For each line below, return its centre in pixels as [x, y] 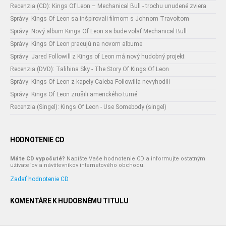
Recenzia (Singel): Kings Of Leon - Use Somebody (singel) [88, 107]
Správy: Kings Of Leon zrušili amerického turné [74, 94]
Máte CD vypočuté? [38, 159]
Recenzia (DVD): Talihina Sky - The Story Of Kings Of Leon [90, 69]
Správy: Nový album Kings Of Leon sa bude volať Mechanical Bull [98, 31]
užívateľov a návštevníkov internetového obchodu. [77, 165]
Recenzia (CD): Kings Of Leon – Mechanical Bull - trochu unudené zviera [108, 6]
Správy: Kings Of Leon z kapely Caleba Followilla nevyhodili [90, 82]
